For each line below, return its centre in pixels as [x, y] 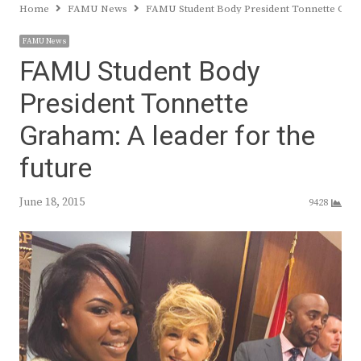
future [56, 169]
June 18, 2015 [52, 203]
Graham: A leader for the [167, 137]
